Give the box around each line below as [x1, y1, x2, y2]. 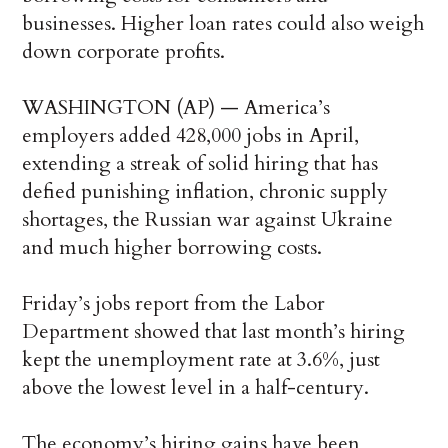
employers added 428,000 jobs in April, [22, 122, 360, 150]
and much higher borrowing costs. [22, 234, 323, 262]
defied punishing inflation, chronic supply [22, 178, 389, 206]
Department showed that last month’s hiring [22, 318, 406, 346]
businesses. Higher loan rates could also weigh [22, 10, 425, 38]
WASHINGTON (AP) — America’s [22, 94, 331, 122]
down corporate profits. [22, 38, 226, 66]
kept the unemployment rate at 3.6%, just [22, 346, 381, 374]
